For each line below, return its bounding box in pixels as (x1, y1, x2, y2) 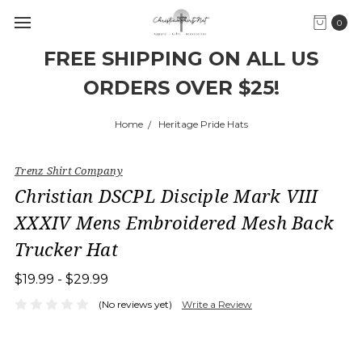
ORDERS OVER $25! (82, 76, 280, 99)
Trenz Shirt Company (15, 163, 123, 178)
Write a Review (181, 297, 252, 310)
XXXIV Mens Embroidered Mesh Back (15, 210, 334, 234)
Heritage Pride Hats (158, 118, 248, 130)
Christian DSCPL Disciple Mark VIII (15, 183, 318, 208)
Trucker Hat (15, 237, 118, 261)
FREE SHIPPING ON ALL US (44, 47, 318, 70)
